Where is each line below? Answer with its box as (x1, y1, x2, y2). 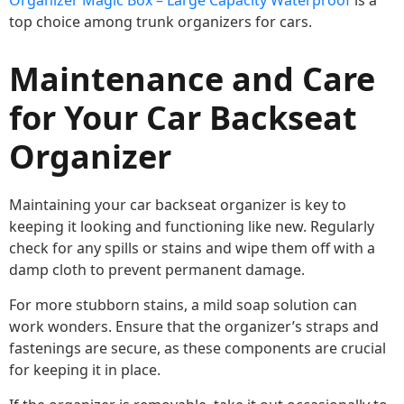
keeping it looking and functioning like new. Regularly (9, 216, 374, 237)
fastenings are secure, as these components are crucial (9, 338, 386, 359)
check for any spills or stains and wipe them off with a (9, 238, 375, 259)
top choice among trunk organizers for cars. (9, 12, 312, 32)
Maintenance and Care (9, 57, 375, 102)
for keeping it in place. (9, 360, 161, 381)
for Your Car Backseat (9, 96, 357, 141)
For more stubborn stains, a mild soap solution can (9, 295, 357, 316)
